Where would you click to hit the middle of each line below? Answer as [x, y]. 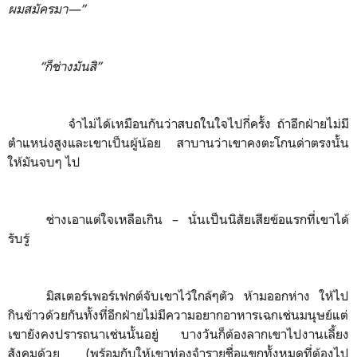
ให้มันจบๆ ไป [44, 162]
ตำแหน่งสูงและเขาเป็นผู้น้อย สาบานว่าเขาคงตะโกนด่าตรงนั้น [178, 143]
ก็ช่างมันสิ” [73, 66]
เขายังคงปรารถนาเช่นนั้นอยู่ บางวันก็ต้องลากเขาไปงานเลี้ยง [178, 334]
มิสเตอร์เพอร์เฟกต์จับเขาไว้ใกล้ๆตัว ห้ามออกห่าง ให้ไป [198, 296]
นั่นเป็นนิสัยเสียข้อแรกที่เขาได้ [264, 219]
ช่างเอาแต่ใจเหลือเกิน [109, 219]
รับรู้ [19, 238]
